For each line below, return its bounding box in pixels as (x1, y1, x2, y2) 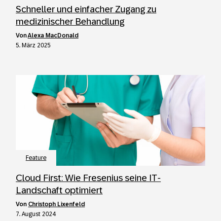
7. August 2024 (16, 211, 56, 218)
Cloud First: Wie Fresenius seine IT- (16, 173, 161, 183)
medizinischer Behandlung (16, 16, 124, 27)
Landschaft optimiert (16, 185, 103, 195)
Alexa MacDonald (28, 32, 78, 39)
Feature (26, 154, 46, 161)
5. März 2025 (16, 42, 51, 49)
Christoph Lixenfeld (28, 201, 85, 208)
